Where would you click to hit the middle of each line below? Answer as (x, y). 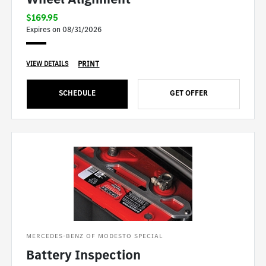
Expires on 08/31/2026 (64, 30)
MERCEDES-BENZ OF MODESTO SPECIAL (95, 236)
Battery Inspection (84, 255)
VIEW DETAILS (47, 64)
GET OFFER (189, 93)
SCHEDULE (77, 93)
